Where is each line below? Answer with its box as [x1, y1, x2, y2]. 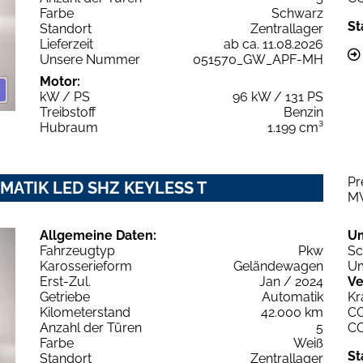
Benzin [284, 105, 323, 121]
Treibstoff [40, 105, 96, 121]
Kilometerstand [40, 305, 130, 321]
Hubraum [40, 120, 98, 136]
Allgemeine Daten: [40, 228, 156, 244]
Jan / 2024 [259, 274, 323, 290]
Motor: [40, 74, 80, 90]
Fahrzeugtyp [40, 243, 115, 259]
